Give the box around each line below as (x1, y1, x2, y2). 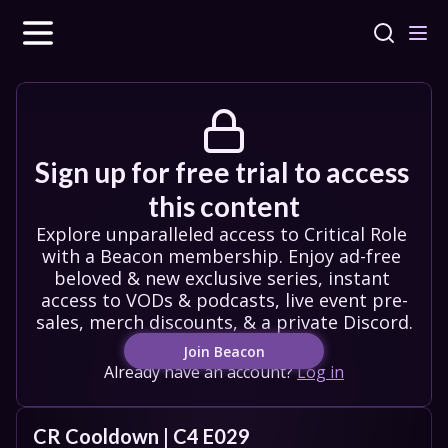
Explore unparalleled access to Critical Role (36, 222, 407, 246)
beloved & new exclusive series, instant (53, 266, 390, 290)
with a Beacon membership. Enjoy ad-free (42, 244, 401, 268)
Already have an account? (104, 361, 293, 383)
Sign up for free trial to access (34, 155, 409, 189)
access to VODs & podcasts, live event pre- (40, 288, 408, 312)
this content (148, 189, 300, 223)
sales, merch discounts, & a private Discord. (35, 310, 413, 334)
